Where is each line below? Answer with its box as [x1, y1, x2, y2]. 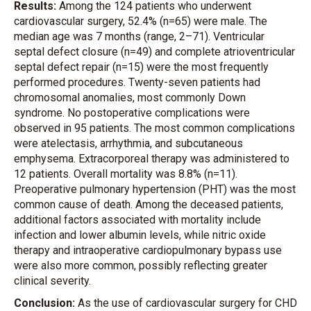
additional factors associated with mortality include [14, 213, 261, 226]
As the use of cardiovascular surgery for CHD [75, 296, 297, 310]
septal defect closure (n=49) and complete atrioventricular [14, 45, 295, 58]
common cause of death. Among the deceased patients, [14, 198, 283, 211]
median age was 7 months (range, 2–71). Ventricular [14, 30, 264, 43]
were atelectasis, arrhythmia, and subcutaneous [14, 137, 243, 150]
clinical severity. [14, 274, 91, 287]
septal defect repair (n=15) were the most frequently [14, 60, 269, 74]
